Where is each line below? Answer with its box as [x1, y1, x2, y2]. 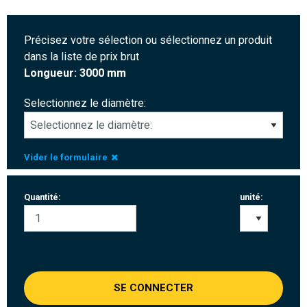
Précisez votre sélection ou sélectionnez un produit [24, 33, 272, 47]
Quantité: [24, 191, 61, 202]
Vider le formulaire [24, 151, 108, 162]
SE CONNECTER [114, 281, 193, 294]
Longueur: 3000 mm [24, 66, 126, 79]
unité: [239, 191, 263, 202]
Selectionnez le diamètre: [24, 96, 146, 110]
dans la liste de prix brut [24, 49, 139, 63]
